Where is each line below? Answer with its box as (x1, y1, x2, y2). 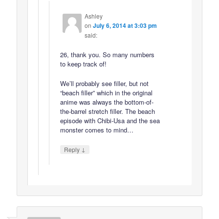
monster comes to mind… (60, 125, 133, 135)
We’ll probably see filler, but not (60, 79, 149, 88)
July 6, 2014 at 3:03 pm (92, 21, 157, 30)
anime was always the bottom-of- (60, 97, 153, 107)
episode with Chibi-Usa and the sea (60, 116, 160, 126)
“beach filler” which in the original (60, 88, 153, 98)
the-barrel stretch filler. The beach (60, 107, 155, 116)
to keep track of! (60, 59, 107, 69)
